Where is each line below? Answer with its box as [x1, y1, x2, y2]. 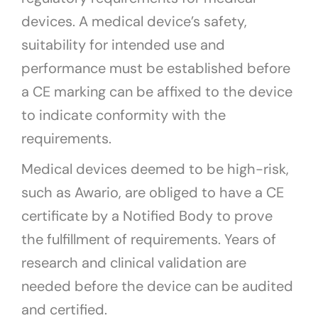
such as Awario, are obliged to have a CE [21, 183, 284, 202]
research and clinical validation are [21, 253, 246, 273]
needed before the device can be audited [21, 277, 293, 296]
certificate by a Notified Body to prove [21, 207, 273, 226]
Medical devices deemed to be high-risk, [21, 160, 289, 179]
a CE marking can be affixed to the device [21, 82, 292, 102]
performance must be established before [21, 59, 290, 78]
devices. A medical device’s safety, [21, 12, 247, 31]
